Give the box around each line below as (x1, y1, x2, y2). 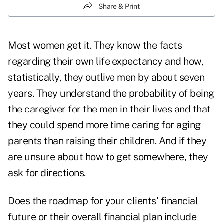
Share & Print (98, 2, 140, 10)
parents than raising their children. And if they (8, 135, 206, 147)
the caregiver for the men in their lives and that (8, 103, 211, 115)
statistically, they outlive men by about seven (8, 71, 204, 84)
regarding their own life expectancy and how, (8, 55, 203, 68)
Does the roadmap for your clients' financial (8, 195, 198, 207)
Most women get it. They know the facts (8, 39, 182, 52)
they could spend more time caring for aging (8, 119, 201, 131)
